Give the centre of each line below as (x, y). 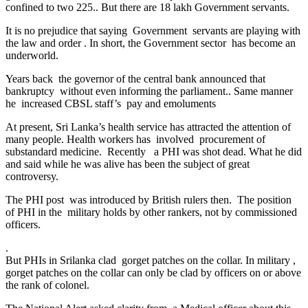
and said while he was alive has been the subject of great (128, 164)
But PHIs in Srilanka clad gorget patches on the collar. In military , (151, 260)
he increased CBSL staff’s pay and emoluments (111, 103)
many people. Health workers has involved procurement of (135, 139)
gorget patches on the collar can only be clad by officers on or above (153, 273)
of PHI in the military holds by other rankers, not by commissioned (151, 212)
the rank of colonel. (47, 285)
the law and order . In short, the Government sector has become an (151, 43)
